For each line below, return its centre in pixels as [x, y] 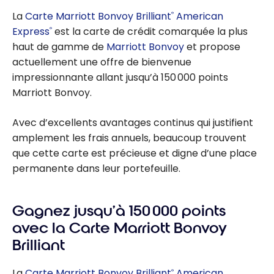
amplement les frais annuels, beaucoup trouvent [129, 138]
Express [31, 31]
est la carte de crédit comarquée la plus [150, 31]
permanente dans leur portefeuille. [96, 168]
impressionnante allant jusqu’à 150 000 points [120, 77]
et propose [212, 46]
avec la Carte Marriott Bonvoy [120, 228]
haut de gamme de [59, 46]
